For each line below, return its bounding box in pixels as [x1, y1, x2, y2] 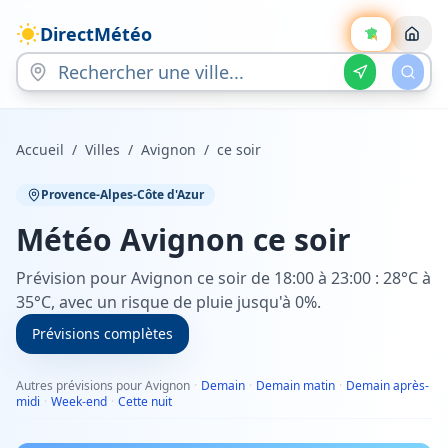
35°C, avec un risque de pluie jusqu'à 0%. [16, 291, 321, 313]
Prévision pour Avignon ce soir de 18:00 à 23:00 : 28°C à [16, 267, 431, 289]
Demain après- [346, 377, 429, 394]
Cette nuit [118, 393, 172, 410]
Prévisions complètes [32, 324, 173, 343]
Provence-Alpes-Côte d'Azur [41, 186, 204, 203]
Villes [85, 140, 120, 159]
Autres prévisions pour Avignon [16, 377, 190, 394]
